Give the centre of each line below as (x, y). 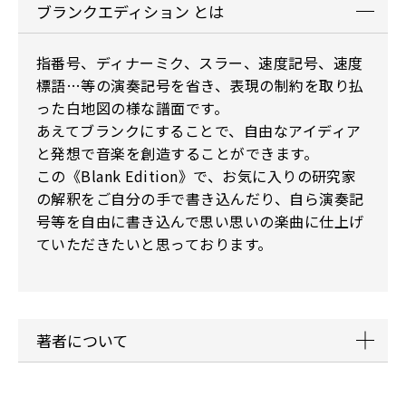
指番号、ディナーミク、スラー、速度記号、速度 (200, 63)
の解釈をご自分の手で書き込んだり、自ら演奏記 (200, 199)
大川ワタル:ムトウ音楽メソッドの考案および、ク (203, 392)
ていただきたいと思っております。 (155, 244)
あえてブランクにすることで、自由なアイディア (199, 131)
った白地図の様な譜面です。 (133, 108)
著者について (82, 341)
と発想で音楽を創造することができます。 (178, 154)
